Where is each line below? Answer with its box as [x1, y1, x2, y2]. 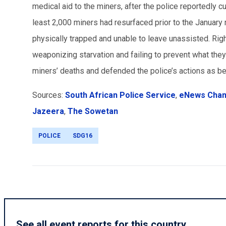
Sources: [32, 90, 65, 100]
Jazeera [32, 106, 64, 116]
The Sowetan [68, 106, 118, 116]
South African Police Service [65, 90, 176, 100]
